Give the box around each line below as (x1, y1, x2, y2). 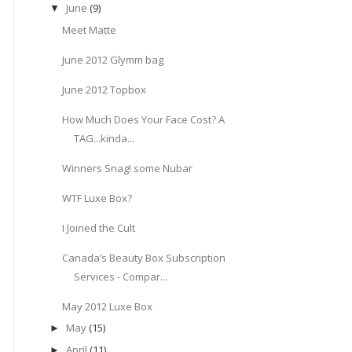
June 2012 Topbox (62, 82, 147, 97)
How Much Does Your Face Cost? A (62, 112, 225, 126)
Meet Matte (62, 22, 117, 37)
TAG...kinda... (74, 130, 135, 145)
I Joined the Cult (62, 220, 136, 235)
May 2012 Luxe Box (62, 299, 153, 313)
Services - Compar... (74, 269, 168, 284)
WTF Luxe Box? (62, 190, 133, 205)
